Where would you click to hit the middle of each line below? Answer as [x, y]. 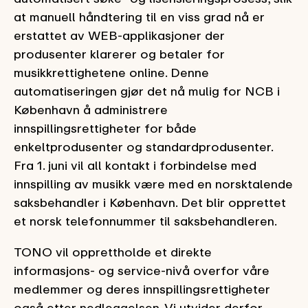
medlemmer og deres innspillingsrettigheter [142, 289]
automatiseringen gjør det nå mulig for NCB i [147, 91]
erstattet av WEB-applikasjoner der [119, 35]
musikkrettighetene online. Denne [111, 72]
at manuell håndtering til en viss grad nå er [139, 16]
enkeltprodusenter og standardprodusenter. [143, 146]
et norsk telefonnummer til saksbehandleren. [145, 221]
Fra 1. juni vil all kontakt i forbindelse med [135, 165]
